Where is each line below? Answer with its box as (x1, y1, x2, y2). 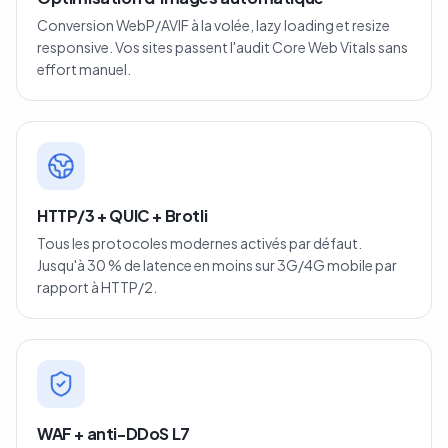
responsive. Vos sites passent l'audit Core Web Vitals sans (37, 38, 408, 56)
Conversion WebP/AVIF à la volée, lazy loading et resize (37, 16, 390, 34)
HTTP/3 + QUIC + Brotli (37, 205, 208, 226)
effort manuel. (37, 60, 131, 78)
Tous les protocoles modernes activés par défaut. (37, 234, 362, 252)
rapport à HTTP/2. (37, 278, 157, 296)
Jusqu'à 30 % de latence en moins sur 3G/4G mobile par (37, 256, 397, 274)
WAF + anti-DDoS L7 (37, 423, 190, 444)
